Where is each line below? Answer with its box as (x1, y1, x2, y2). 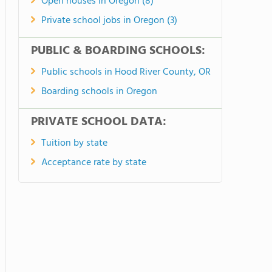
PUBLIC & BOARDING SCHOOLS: (31, 41, 205, 61)
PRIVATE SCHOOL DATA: (31, 112, 166, 132)
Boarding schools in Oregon (41, 84, 157, 100)
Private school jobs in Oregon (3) (41, 13, 177, 29)
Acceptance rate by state (41, 155, 146, 171)
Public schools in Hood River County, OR (41, 64, 211, 80)
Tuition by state (41, 135, 107, 151)
